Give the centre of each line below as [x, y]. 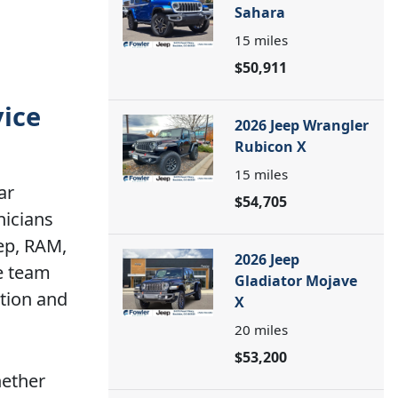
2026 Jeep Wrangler [301, 125]
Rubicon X [270, 147]
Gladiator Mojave [295, 281]
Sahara [259, 12]
